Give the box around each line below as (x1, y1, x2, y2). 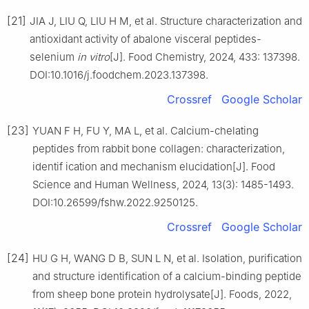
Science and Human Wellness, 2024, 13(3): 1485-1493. (32, 177, 294, 191)
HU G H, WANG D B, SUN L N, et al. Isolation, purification (32, 251, 302, 265)
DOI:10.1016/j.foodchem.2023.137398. (30, 68, 208, 81)
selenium (30, 50, 77, 63)
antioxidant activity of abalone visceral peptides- (30, 32, 261, 46)
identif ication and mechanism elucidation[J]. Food (32, 159, 275, 173)
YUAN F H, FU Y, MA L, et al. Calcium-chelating (32, 123, 259, 137)
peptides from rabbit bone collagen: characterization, (32, 141, 285, 155)
